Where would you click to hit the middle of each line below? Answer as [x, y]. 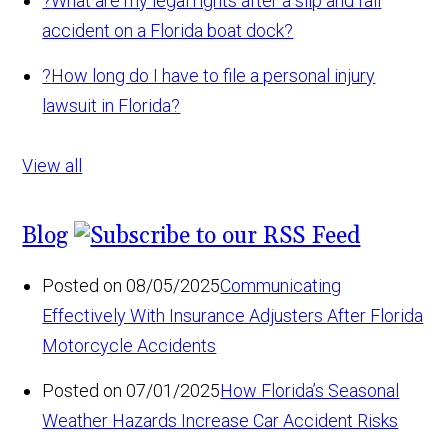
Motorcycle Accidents [129, 346]
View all [52, 166]
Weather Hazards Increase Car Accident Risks [220, 421]
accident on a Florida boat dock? [168, 31]
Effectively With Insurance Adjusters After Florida [233, 316]
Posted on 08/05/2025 [131, 286]
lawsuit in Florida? [111, 106]
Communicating [281, 286]
